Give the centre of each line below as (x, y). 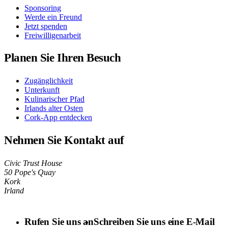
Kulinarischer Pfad (54, 99)
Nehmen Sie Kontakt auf (64, 140)
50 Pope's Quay (30, 172)
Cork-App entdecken (58, 118)
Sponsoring (43, 8)
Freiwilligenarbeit (53, 35)
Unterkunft (42, 90)
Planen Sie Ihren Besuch (63, 58)
